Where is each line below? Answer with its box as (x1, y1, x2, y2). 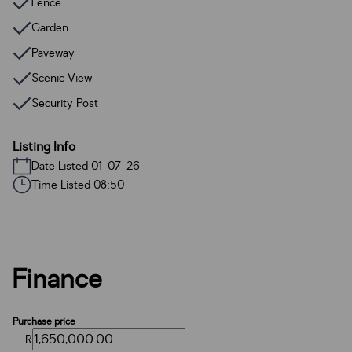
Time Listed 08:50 (31, 177, 124, 192)
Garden (31, 20, 68, 35)
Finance (13, 262, 103, 296)
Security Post (31, 95, 98, 111)
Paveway (31, 45, 75, 60)
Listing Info (13, 138, 75, 156)
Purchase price (13, 315, 75, 328)
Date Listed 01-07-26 (31, 158, 140, 174)
